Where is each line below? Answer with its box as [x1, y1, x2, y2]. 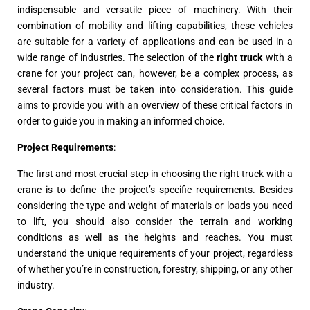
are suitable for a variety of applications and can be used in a [17, 36, 293, 48]
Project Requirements [17, 142, 113, 154]
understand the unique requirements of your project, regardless [17, 248, 293, 259]
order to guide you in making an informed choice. [17, 116, 225, 127]
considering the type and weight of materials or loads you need [17, 200, 293, 212]
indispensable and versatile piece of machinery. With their [17, 4, 293, 16]
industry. [17, 280, 55, 291]
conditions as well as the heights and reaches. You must [17, 232, 293, 244]
